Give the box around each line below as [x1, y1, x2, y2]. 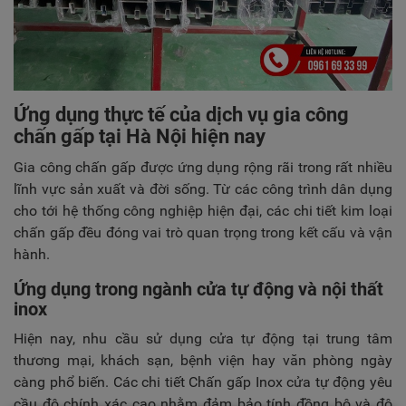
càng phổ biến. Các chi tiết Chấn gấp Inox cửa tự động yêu [14, 373, 392, 391]
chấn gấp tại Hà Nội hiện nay [14, 125, 266, 148]
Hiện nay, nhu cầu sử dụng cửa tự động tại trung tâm [14, 330, 392, 347]
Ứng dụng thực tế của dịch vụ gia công [14, 103, 349, 126]
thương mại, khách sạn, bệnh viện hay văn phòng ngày [14, 352, 392, 369]
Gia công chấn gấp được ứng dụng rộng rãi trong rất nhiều [14, 159, 392, 176]
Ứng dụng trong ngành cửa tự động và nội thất [14, 278, 383, 300]
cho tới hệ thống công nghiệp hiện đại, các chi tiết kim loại [14, 202, 392, 219]
